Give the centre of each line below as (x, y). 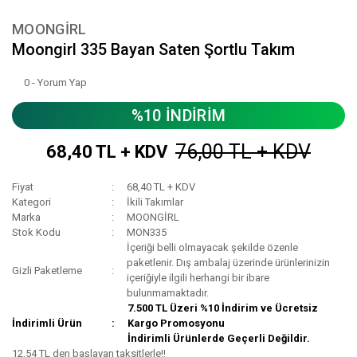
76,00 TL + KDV (243, 152)
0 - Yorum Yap (55, 83)
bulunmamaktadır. (168, 293)
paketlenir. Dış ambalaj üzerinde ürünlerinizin (229, 263)
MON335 (147, 233)
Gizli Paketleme (47, 270)
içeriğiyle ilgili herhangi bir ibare (198, 278)
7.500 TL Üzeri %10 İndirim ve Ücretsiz (223, 308)
